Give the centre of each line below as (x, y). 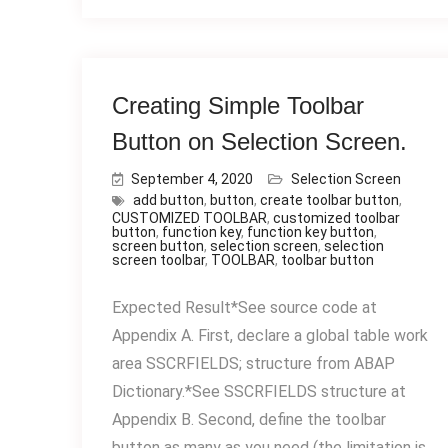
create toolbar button (329, 200)
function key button (310, 232)
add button (168, 200)
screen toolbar (158, 260)
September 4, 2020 (192, 179)
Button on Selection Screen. (259, 141)
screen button (158, 246)
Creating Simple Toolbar (238, 105)
